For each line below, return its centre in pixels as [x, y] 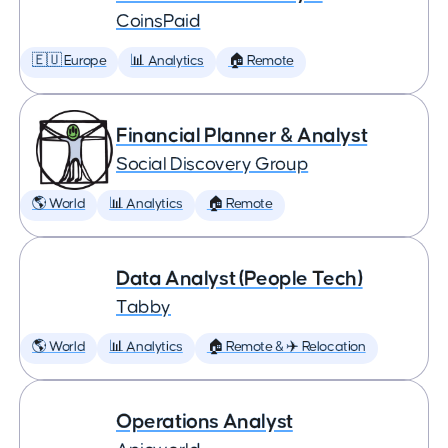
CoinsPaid [158, 21]
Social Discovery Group [212, 164]
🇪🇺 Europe [69, 61]
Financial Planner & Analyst [242, 135]
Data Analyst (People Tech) [239, 278]
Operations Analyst [204, 421]
